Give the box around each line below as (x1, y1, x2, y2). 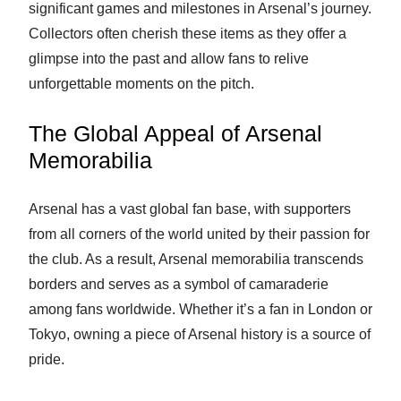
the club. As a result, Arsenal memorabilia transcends (29, 252, 363, 267)
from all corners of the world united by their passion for (29, 226, 370, 242)
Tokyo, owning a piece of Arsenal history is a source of (29, 327, 371, 342)
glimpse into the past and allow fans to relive (29, 51, 309, 66)
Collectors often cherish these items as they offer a (29, 26, 346, 41)
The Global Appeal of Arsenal (29, 121, 322, 146)
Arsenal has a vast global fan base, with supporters (29, 201, 351, 217)
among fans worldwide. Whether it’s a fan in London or (29, 302, 372, 317)
